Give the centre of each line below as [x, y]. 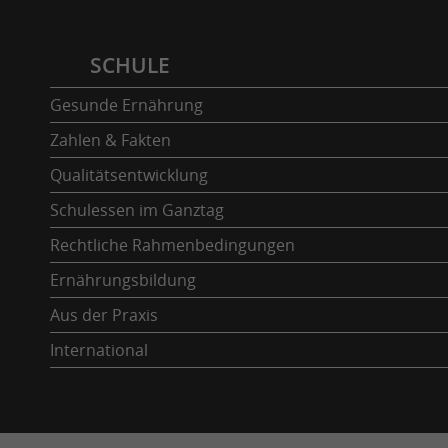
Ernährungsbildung [123, 279]
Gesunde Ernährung [126, 104]
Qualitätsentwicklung [129, 174]
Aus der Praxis [104, 314]
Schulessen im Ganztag [137, 209]
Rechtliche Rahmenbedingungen [172, 244]
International [99, 349]
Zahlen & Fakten [110, 139]
